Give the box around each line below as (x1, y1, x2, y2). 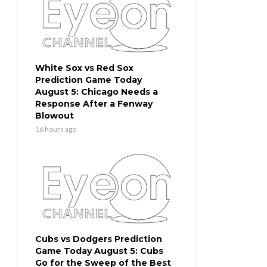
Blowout (35, 110, 74, 122)
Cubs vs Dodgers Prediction (35, 234, 162, 245)
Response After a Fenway (35, 98, 153, 110)
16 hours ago (35, 125, 76, 134)
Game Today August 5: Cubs (35, 246, 163, 257)
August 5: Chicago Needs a (35, 86, 158, 98)
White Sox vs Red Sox (35, 63, 133, 74)
